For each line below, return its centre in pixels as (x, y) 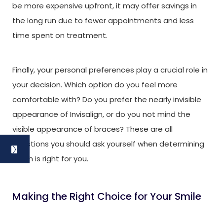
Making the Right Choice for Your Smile (107, 196)
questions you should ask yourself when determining (108, 144)
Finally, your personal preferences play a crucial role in (110, 70)
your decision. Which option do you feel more (95, 84)
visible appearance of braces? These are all (92, 129)
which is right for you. (50, 158)
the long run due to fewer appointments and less (103, 20)
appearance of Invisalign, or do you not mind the (101, 114)
